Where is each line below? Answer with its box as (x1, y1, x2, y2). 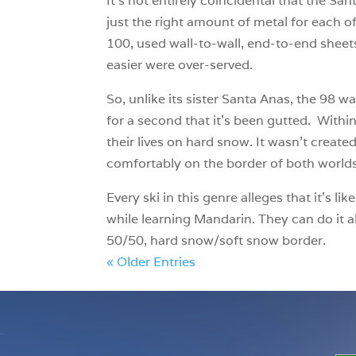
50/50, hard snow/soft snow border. (106, 231, 327, 249)
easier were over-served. (106, 56, 253, 73)
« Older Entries (106, 253, 196, 270)
